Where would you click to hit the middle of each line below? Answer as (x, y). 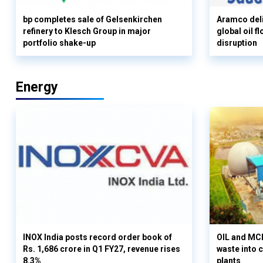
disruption (237, 43)
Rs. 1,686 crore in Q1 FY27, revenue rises (102, 249)
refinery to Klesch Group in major (87, 31)
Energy (37, 87)
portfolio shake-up (59, 43)
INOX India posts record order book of (97, 237)
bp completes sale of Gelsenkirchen (92, 20)
